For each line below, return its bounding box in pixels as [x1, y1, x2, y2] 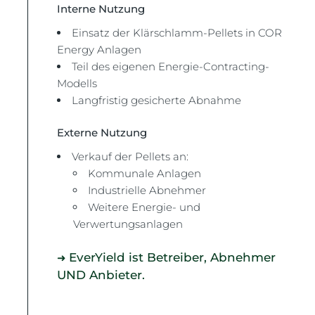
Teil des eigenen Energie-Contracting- [72, 59, 270, 73]
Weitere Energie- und [87, 200, 200, 214]
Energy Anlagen [57, 42, 142, 56]
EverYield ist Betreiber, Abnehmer [69, 250, 276, 264]
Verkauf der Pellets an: [72, 150, 189, 163]
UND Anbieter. [57, 267, 146, 282]
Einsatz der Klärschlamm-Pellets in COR [72, 25, 283, 39]
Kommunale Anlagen [87, 167, 201, 180]
